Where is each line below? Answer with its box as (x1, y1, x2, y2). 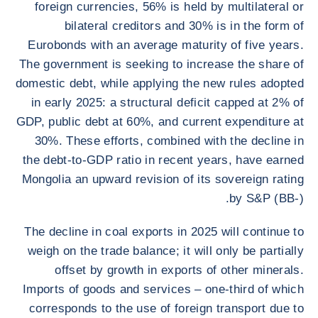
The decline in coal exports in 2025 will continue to (24, 225, 304, 238)
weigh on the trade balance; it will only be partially (27, 244, 304, 258)
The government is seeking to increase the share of (19, 57, 304, 71)
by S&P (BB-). (229, 192, 304, 205)
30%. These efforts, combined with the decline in (34, 134, 304, 148)
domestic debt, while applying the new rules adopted (15, 77, 304, 90)
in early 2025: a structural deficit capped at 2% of (31, 96, 304, 109)
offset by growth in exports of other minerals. (55, 263, 304, 277)
